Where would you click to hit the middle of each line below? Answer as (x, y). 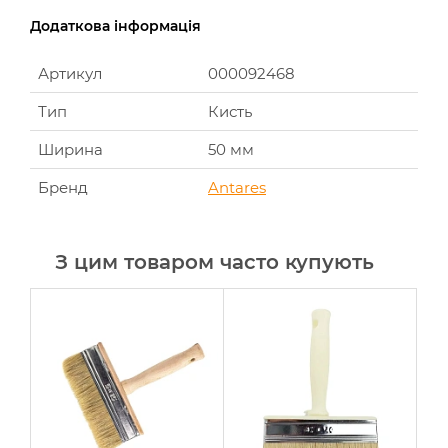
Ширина (70, 149)
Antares (237, 187)
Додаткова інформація (115, 26)
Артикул (70, 73)
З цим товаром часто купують (214, 262)
